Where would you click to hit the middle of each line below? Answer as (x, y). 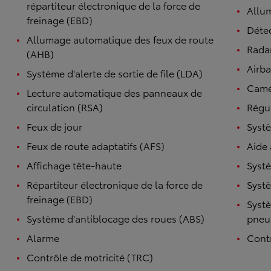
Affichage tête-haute (74, 165)
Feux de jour (54, 126)
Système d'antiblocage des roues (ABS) (116, 218)
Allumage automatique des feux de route (120, 39)
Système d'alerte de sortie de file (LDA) (115, 73)
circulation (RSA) (65, 107)
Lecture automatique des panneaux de (114, 92)
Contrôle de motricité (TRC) (90, 257)
